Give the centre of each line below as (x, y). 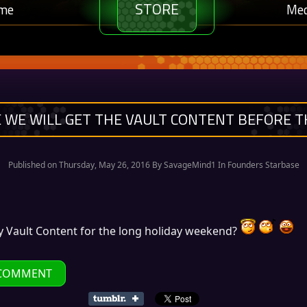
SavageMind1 (189, 165)
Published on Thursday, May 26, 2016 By (86, 165)
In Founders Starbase (257, 165)
